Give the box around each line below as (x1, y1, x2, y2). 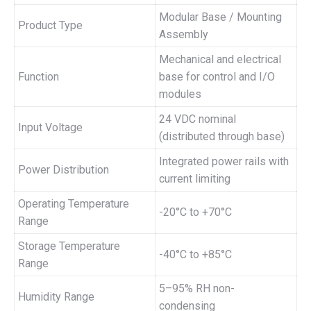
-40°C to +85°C (159, 248, 232, 261)
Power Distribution (18, 163, 109, 176)
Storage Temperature (18, 239, 120, 253)
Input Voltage (18, 121, 83, 134)
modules (159, 87, 201, 101)
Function (18, 70, 59, 83)
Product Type (18, 19, 83, 32)
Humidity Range (18, 290, 94, 303)
